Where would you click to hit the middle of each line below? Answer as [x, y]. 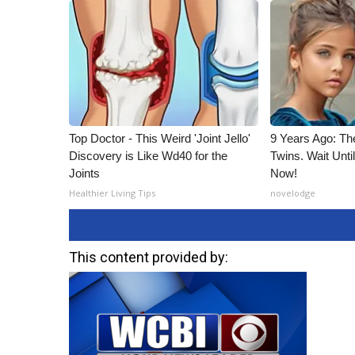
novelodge [293, 193]
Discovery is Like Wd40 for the [148, 156]
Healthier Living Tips [112, 193]
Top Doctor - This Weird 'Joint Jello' [160, 138]
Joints [84, 173]
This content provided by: [149, 257]
